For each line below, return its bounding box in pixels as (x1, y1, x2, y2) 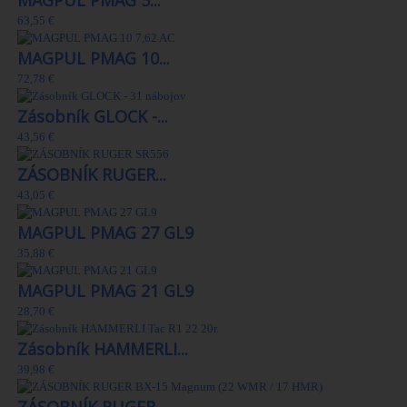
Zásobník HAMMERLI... (17, 338, 188, 361)
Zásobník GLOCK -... (17, 105, 168, 128)
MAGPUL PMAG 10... (17, 47, 170, 70)
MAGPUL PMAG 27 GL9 (17, 222, 194, 244)
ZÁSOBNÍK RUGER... (17, 164, 166, 186)
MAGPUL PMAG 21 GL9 (17, 280, 194, 303)
